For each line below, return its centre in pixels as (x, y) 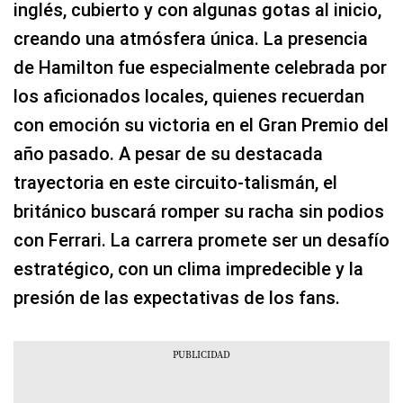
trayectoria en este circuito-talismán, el (175, 182)
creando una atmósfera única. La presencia (191, 38)
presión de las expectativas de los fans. (177, 297)
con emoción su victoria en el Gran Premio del (201, 125)
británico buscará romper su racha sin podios (199, 211)
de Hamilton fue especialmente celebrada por (200, 67)
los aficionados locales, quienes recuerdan (189, 96)
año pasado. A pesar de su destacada (168, 153)
